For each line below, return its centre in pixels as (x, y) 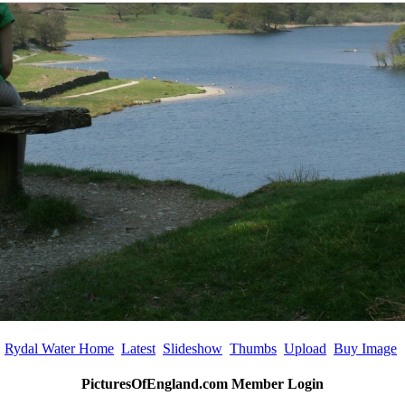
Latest (138, 349)
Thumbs (253, 349)
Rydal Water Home (59, 349)
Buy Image (365, 349)
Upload (305, 349)
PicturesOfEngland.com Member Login (202, 384)
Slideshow (193, 349)
